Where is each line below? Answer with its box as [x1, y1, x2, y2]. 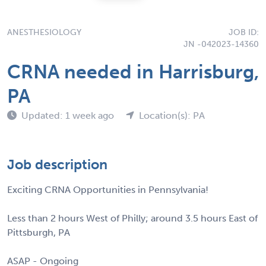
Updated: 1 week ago [21, 109, 116, 121]
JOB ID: [229, 27, 259, 37]
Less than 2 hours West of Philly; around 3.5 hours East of [7, 212, 258, 224]
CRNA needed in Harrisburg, [7, 60, 259, 83]
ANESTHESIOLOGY [7, 27, 81, 37]
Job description [7, 156, 107, 173]
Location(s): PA [139, 109, 205, 121]
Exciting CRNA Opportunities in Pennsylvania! [7, 183, 208, 195]
